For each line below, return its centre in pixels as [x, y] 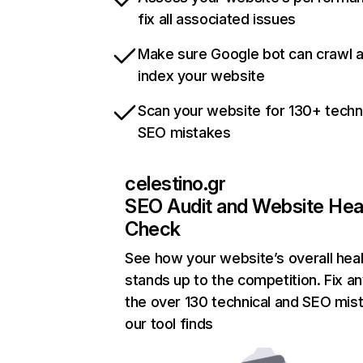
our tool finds [169, 324]
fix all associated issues [217, 19]
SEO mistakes [184, 133]
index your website [201, 76]
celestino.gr [175, 184]
